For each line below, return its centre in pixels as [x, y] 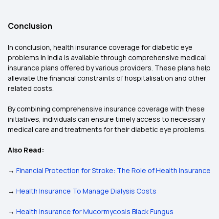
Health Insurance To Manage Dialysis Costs [86, 191]
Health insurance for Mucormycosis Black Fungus [95, 211]
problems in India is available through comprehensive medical [107, 57]
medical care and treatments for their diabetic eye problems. [107, 129]
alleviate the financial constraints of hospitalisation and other [107, 78]
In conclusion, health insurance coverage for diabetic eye [100, 47]
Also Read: [26, 150]
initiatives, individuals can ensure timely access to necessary [106, 119]
